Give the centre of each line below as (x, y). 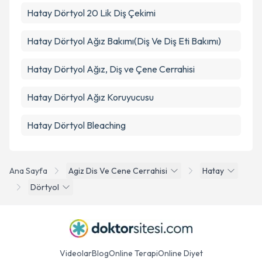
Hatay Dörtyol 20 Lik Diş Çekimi (91, 13)
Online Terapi (133, 253)
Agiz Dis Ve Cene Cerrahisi (118, 171)
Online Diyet (180, 253)
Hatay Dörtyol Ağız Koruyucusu (90, 97)
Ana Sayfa (28, 171)
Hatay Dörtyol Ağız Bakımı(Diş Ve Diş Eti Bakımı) (124, 41)
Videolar (75, 253)
